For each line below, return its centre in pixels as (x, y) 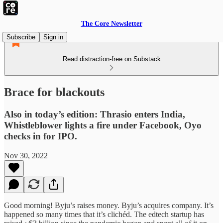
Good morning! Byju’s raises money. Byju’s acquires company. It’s (109, 205)
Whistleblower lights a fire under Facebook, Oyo (103, 125)
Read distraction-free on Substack (111, 59)
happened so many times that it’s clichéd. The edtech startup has (104, 214)
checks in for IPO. (41, 136)
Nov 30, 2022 (26, 155)
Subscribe (21, 37)
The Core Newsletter (111, 24)
